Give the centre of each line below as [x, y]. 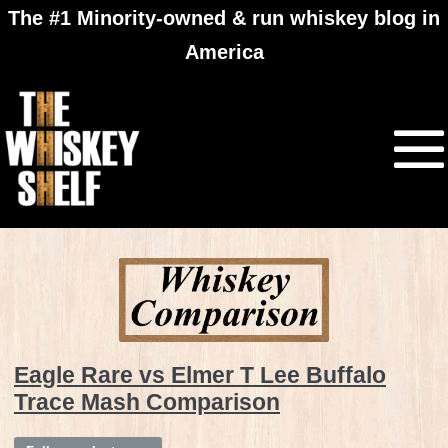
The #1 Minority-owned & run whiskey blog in [224, 18]
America [224, 52]
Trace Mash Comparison [147, 402]
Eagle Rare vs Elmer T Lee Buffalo [200, 375]
